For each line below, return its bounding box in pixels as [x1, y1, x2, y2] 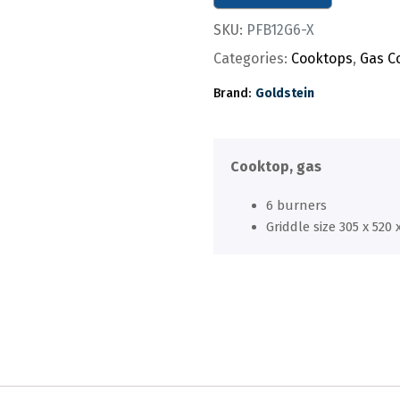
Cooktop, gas [230, 158, 321, 175]
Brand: [213, 86, 251, 101]
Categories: [213, 50, 287, 67]
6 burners [266, 197, 327, 213]
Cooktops [291, 50, 353, 67]
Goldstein [254, 86, 314, 101]
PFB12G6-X [246, 21, 314, 38]
